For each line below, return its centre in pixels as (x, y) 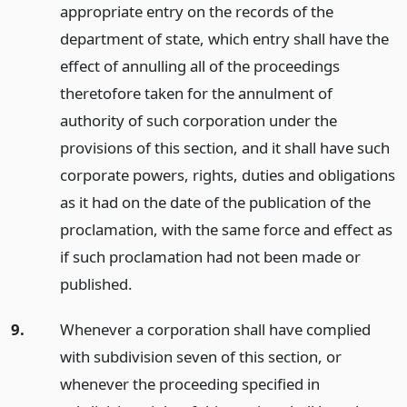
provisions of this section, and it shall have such (224, 147)
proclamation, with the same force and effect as (226, 229)
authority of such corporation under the (198, 120)
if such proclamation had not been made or (210, 256)
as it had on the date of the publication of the (215, 202)
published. (96, 283)
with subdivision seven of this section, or (200, 357)
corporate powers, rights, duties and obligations (227, 174)
